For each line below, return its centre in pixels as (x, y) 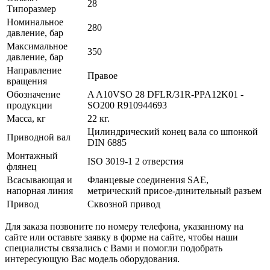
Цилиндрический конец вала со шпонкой (173, 132)
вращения (27, 81)
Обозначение (33, 95)
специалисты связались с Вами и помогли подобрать (114, 248)
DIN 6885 (107, 143)
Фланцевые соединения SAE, (148, 180)
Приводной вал (39, 137)
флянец (22, 167)
